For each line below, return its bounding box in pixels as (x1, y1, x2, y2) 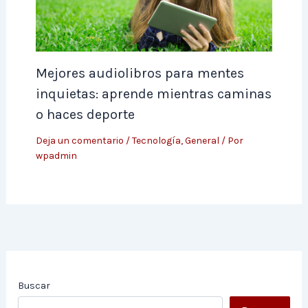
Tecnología (131, 134, 181, 146)
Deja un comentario (35, 134, 124, 146)
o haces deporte (35, 106, 135, 122)
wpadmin (35, 149, 77, 162)
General (184, 134, 219, 146)
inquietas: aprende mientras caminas (35, 85, 272, 102)
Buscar (18, 280, 51, 292)
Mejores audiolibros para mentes (35, 65, 244, 81)
